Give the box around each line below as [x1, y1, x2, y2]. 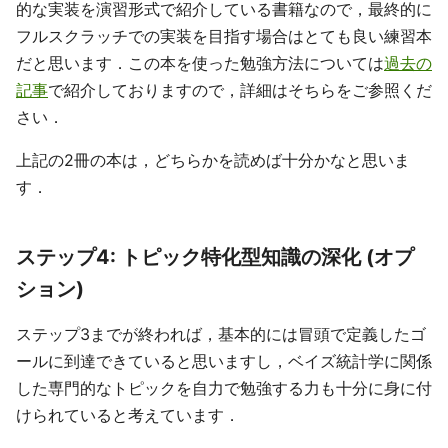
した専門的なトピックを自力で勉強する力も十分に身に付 [16, 377, 432, 398]
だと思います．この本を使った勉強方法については [16, 52, 384, 73]
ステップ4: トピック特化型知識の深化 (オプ [16, 244, 414, 269]
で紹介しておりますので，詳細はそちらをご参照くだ [48, 79, 432, 100]
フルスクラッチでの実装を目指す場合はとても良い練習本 [16, 25, 432, 46]
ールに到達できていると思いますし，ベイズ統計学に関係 [16, 350, 432, 371]
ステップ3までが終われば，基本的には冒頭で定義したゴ [16, 323, 426, 344]
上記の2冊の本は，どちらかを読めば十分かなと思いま [16, 149, 410, 170]
